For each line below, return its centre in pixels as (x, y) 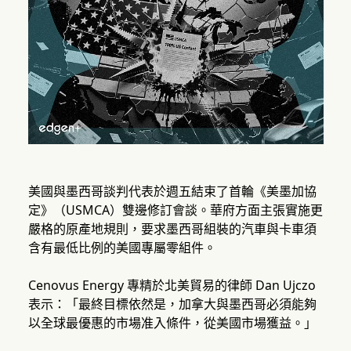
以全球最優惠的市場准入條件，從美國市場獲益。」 (172, 323)
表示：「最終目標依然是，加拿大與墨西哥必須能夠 (172, 304)
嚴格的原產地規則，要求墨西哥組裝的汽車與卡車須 (172, 229)
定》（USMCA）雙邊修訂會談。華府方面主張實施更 (175, 210)
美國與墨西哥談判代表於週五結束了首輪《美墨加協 (172, 192)
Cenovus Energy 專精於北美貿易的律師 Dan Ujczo (172, 286)
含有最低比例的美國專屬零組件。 (122, 248)
